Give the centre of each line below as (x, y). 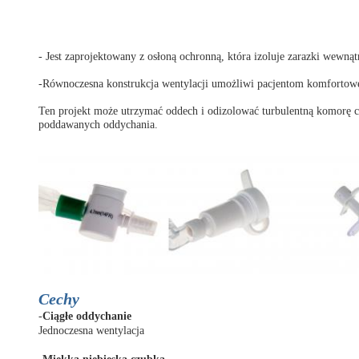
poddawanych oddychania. (98, 125)
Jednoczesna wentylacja (91, 330)
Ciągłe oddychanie (87, 316)
